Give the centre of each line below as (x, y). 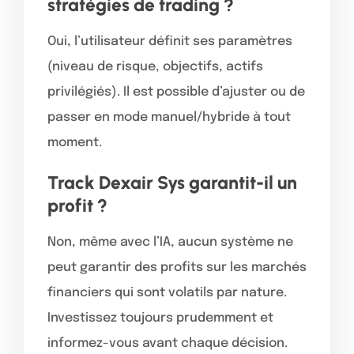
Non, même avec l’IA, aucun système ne (170, 242)
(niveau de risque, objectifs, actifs (155, 66)
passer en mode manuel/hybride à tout (169, 117)
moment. (75, 142)
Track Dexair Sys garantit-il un (172, 182)
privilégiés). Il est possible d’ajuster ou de (176, 92)
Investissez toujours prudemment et (160, 318)
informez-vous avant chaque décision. (168, 343)
